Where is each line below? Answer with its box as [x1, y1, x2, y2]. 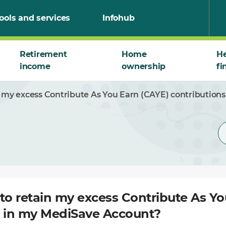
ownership [122, 62, 166, 71]
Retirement [19, 49, 67, 59]
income [19, 62, 50, 71]
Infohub [102, 13, 135, 23]
